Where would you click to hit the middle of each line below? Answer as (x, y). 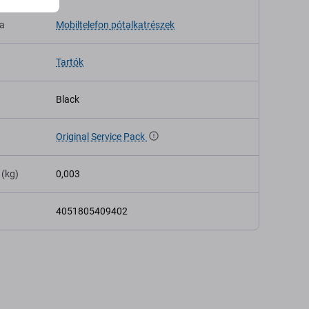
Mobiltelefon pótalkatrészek (115, 25)
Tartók (70, 62)
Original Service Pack (101, 137)
